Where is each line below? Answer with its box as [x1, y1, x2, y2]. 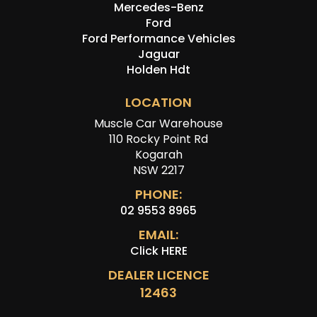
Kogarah [134, 146, 183, 163]
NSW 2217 [132, 162, 185, 179]
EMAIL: [139, 226, 178, 244]
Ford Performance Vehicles [81, 30, 236, 47]
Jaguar [137, 46, 180, 63]
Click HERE [129, 243, 188, 260]
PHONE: [135, 185, 182, 204]
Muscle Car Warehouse [94, 115, 223, 132]
